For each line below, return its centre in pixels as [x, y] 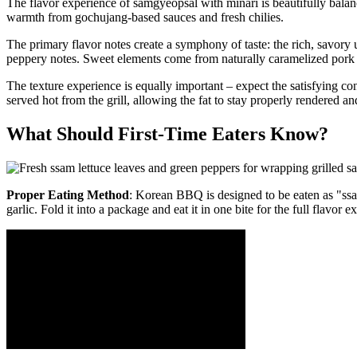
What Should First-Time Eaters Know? [167, 133]
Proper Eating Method [68, 194]
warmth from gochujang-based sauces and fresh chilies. [145, 17]
